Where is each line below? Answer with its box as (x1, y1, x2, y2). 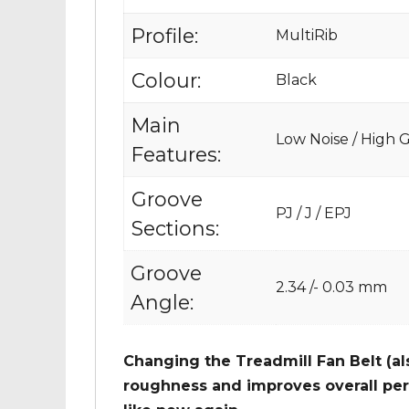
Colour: (131, 68, 201, 93)
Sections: (131, 216, 219, 241)
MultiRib (276, 26, 338, 45)
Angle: (131, 290, 194, 315)
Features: (131, 142, 221, 167)
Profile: (131, 24, 198, 48)
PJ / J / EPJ (276, 204, 351, 223)
